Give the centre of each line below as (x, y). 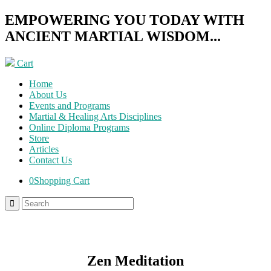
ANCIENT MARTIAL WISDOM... (113, 36)
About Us (48, 94)
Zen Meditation (135, 260)
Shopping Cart (62, 180)
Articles (44, 149)
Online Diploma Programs (79, 127)
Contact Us (51, 160)
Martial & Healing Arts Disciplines (95, 116)
